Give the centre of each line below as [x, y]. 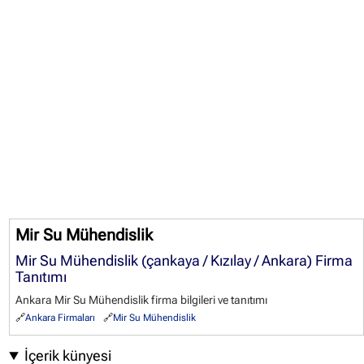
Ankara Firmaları [61, 318]
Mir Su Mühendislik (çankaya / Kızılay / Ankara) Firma [184, 261]
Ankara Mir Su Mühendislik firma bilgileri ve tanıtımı [142, 300]
